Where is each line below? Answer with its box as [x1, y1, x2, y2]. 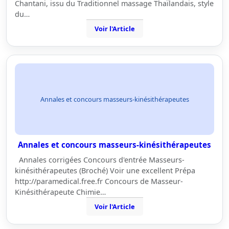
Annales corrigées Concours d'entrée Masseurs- [15, 155, 185, 165]
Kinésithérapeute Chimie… [15, 187, 106, 197]
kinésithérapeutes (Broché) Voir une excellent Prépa [15, 166, 195, 175]
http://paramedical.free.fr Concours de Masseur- [15, 176, 183, 186]
